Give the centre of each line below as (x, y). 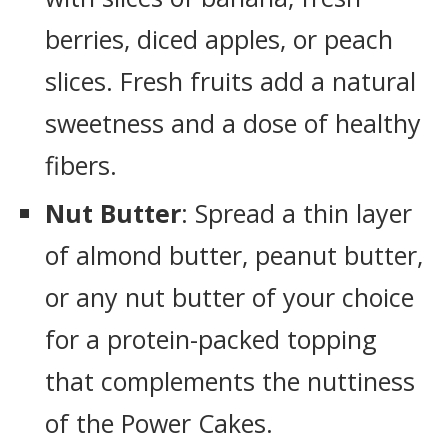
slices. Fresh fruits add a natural (230, 81)
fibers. (81, 165)
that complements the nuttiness (230, 381)
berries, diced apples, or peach (219, 39)
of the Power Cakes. (159, 423)
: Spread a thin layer (296, 213)
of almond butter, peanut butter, (234, 255)
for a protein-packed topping (211, 339)
